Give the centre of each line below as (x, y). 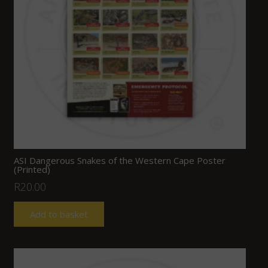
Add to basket (59, 214)
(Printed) (32, 169)
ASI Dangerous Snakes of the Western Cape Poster (119, 160)
